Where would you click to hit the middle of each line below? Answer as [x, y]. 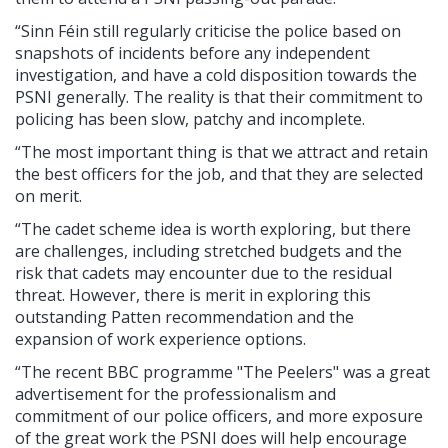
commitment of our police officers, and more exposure [219, 416]
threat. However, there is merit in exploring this [193, 295]
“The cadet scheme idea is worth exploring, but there [213, 229]
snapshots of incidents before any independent [192, 53]
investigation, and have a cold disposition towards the [216, 75]
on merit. [48, 196]
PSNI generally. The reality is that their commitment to [219, 97]
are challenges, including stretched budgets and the [208, 251]
